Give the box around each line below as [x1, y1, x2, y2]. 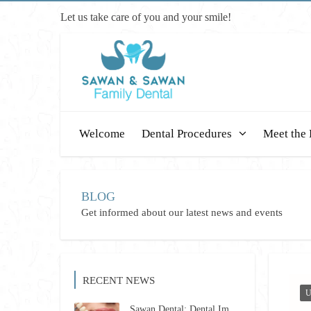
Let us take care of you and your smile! [60, 11, 231, 23]
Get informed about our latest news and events [81, 207, 283, 218]
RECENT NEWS [83, 275, 155, 286]
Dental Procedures [142, 127, 232, 140]
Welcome [79, 127, 125, 140]
